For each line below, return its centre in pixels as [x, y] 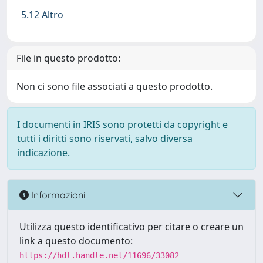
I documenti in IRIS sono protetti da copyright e [122, 124]
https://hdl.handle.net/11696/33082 [99, 255]
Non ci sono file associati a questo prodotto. [114, 86]
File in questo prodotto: [68, 58]
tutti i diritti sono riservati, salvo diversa [105, 139]
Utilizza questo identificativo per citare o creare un [131, 227]
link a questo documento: [76, 241]
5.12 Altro [42, 15]
